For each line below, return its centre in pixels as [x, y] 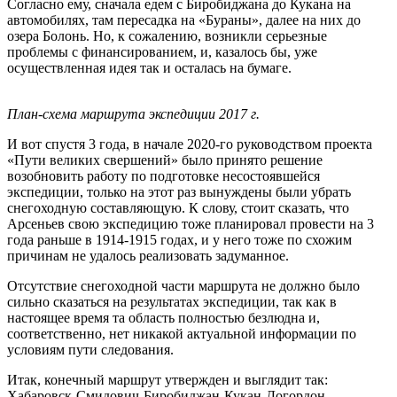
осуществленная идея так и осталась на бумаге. [149, 67]
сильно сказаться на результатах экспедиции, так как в [172, 301]
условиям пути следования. [90, 349]
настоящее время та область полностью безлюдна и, [163, 317]
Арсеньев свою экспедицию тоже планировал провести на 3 [191, 223]
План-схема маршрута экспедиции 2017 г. [133, 113]
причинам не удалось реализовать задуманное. [148, 255]
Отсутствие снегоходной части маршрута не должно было [183, 285]
